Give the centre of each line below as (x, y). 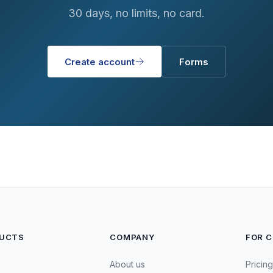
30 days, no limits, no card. (136, 13)
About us (128, 264)
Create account (99, 62)
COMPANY (132, 237)
